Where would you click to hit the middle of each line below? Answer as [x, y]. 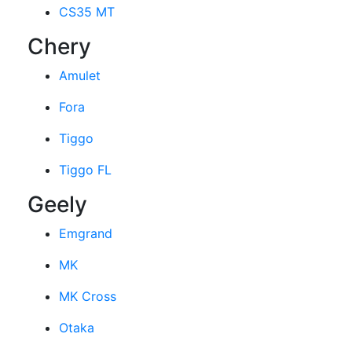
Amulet [80, 76]
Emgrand [86, 234]
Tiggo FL [85, 170]
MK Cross [88, 297]
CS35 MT [87, 12]
